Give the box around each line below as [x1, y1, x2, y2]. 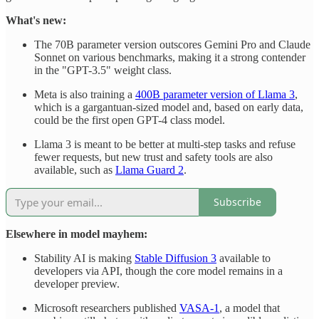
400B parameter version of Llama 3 [135, 88, 295, 100]
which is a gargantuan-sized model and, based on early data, [34, 100, 303, 113]
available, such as [34, 163, 115, 176]
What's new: [6, 14, 66, 26]
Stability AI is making [34, 251, 135, 264]
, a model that [219, 301, 280, 314]
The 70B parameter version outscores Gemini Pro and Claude [34, 38, 310, 51]
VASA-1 [179, 301, 219, 314]
